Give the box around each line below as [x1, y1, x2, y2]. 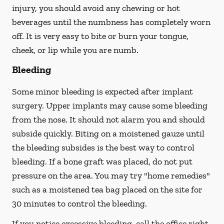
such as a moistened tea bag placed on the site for [12, 184, 202, 195]
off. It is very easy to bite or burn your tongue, [12, 30, 188, 41]
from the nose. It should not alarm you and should [12, 114, 205, 125]
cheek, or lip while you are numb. [12, 44, 138, 55]
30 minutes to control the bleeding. [12, 198, 147, 209]
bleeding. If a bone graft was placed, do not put [12, 156, 192, 167]
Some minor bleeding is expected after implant [12, 86, 193, 97]
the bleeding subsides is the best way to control [12, 142, 194, 153]
